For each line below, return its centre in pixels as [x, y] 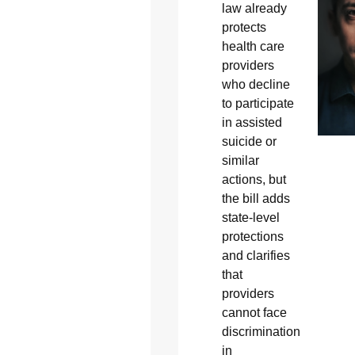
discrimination [261, 332]
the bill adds [256, 199]
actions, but [254, 180]
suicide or [249, 142]
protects [244, 28]
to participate [258, 104]
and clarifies [256, 256]
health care [253, 47]
